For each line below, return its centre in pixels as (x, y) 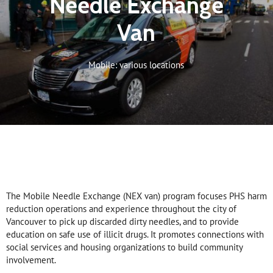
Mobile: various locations (136, 65)
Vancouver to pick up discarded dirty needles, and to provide (122, 222)
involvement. (31, 260)
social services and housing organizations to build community (124, 247)
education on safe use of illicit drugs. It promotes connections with (135, 235)
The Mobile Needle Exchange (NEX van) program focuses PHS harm (136, 196)
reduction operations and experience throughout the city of (121, 209)
